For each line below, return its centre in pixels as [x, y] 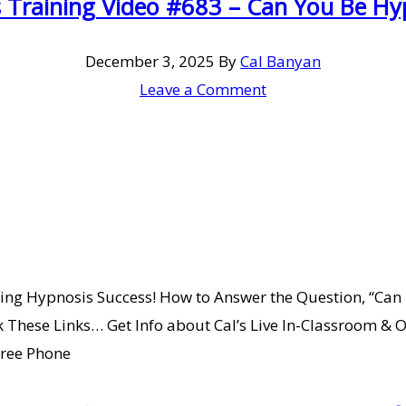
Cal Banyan [280, 62]
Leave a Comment [203, 90]
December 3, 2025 [150, 62]
